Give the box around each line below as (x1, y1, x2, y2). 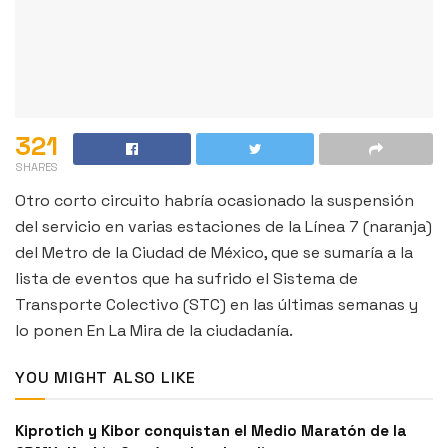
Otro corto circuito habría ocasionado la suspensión (15, 189, 414, 211)
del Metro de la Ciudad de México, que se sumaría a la (15, 241, 413, 263)
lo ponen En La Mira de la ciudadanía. (15, 319, 293, 341)
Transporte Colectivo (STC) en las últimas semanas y (15, 293, 418, 315)
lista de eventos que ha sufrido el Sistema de (15, 267, 358, 289)
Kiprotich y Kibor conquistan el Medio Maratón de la (15, 420, 407, 440)
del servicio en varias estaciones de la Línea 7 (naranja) (15, 215, 432, 237)
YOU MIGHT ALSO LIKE (15, 366, 197, 388)
